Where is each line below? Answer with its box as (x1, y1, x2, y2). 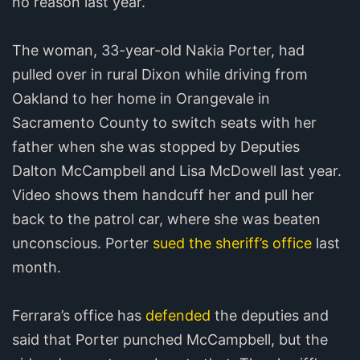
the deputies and (211, 306, 329, 324)
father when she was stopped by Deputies (12, 137, 300, 155)
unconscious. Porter (12, 234, 153, 252)
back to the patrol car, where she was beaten (12, 210, 321, 227)
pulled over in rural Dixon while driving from (12, 65, 308, 83)
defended (145, 306, 211, 324)
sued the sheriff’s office (153, 234, 312, 252)
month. (12, 258, 61, 276)
